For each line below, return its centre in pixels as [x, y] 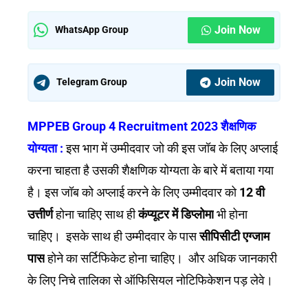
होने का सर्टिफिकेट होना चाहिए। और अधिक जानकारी [161, 258]
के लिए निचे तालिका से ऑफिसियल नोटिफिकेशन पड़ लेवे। [152, 280]
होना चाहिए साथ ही [97, 214]
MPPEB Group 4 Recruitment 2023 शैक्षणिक [142, 126]
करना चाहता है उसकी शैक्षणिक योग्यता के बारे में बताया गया [151, 170]
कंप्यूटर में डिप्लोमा [176, 214]
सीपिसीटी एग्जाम [234, 236]
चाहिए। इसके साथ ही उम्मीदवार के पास [113, 236]
